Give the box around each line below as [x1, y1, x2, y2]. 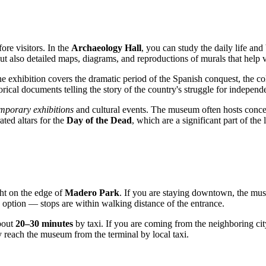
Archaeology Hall [71, 42, 141, 53]
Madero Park [65, 187, 119, 198]
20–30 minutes [15, 218, 73, 229]
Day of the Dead [66, 115, 132, 125]
